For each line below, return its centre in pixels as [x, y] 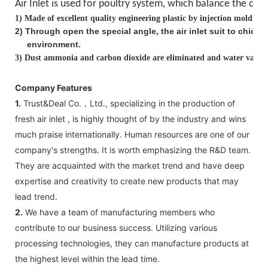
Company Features [54, 87]
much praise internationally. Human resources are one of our [132, 134]
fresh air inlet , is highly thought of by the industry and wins [130, 118]
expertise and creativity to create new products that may [127, 181]
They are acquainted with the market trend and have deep [130, 165]
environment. [48, 44]
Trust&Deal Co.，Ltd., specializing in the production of [128, 103]
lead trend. [36, 196]
